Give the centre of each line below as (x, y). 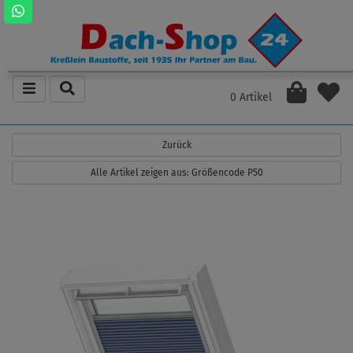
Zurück (176, 145)
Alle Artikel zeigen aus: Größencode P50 (176, 173)
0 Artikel (251, 97)
